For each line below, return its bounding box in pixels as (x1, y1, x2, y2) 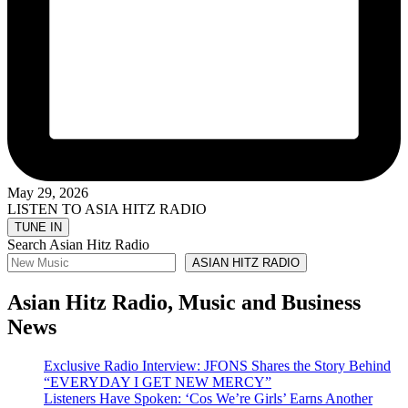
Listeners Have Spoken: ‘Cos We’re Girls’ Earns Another (44, 390, 372, 406)
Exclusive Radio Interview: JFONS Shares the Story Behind (44, 357, 391, 373)
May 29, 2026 (7, 185, 88, 201)
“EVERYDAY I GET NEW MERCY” (44, 373, 271, 390)
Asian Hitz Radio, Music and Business (7, 291, 361, 315)
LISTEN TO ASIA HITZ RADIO (7, 201, 207, 218)
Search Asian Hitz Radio (7, 237, 149, 253)
